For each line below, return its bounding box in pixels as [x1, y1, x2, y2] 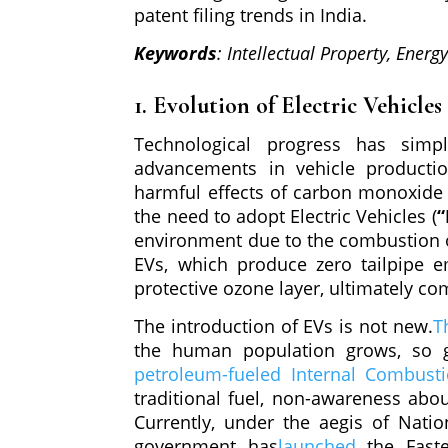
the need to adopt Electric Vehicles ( [134, 204, 437, 229]
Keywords [134, 41, 218, 66]
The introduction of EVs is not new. [134, 314, 433, 339]
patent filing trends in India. [134, 3, 368, 28]
